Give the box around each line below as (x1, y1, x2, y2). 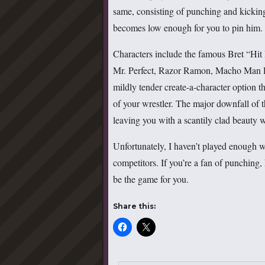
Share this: (113, 201, 156, 211)
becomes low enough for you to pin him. (113, 21, 263, 34)
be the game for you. (113, 172, 189, 185)
